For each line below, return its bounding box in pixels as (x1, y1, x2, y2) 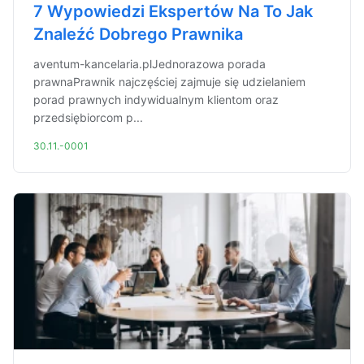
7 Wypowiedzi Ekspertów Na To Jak (33, 2, 313, 21)
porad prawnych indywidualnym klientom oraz (33, 93, 279, 106)
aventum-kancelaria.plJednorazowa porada (33, 57, 266, 71)
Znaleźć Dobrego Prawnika (33, 24, 243, 44)
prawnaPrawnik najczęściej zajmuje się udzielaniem (33, 75, 305, 89)
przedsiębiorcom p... (33, 110, 143, 124)
